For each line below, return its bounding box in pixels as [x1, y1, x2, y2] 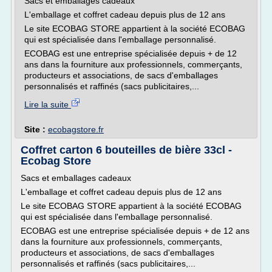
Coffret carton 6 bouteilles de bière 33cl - [21, 144, 232, 156]
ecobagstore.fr [48, 124, 104, 134]
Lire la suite [24, 100, 71, 109]
